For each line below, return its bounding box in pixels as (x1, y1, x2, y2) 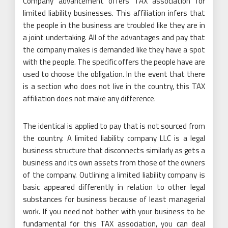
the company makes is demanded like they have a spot (23, 43, 205, 55)
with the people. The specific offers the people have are (23, 55, 205, 68)
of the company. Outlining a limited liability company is (23, 168, 205, 181)
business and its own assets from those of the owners (23, 156, 205, 168)
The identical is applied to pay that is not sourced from (23, 120, 205, 132)
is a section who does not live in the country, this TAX (23, 80, 205, 92)
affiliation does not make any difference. (23, 92, 156, 104)
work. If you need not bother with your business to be (23, 205, 205, 217)
